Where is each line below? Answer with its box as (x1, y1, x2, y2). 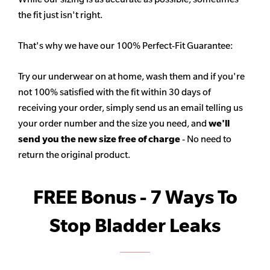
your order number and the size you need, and (18, 118, 209, 130)
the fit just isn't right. (18, 9, 102, 21)
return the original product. (18, 149, 130, 161)
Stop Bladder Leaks (49, 214, 221, 237)
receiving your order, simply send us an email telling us (18, 102, 243, 114)
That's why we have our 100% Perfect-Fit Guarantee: (18, 40, 233, 52)
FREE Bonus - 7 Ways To (33, 186, 237, 209)
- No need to (182, 133, 231, 145)
